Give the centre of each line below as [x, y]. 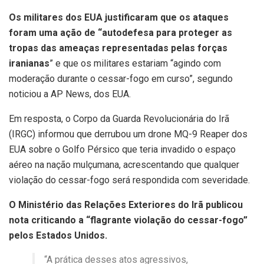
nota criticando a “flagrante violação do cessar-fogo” [128, 220]
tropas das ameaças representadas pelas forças [118, 48]
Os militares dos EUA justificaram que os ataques [119, 18]
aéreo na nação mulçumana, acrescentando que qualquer [124, 165]
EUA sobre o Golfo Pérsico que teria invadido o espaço [122, 150]
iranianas [29, 64]
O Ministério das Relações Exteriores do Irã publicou [126, 205]
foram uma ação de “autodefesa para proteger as [121, 33]
